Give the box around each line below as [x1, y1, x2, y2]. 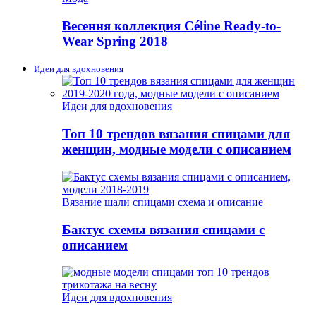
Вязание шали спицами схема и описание [62, 195, 263, 208]
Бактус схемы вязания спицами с [62, 221, 265, 237]
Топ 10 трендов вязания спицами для [62, 126, 290, 142]
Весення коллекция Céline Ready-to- [62, 18, 281, 33]
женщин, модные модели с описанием [62, 142, 291, 157]
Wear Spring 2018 [62, 33, 168, 49]
